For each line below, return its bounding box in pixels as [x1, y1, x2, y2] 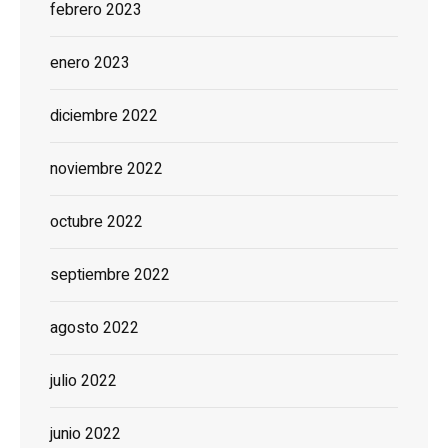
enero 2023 [50, 51, 130, 76]
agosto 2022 [50, 316, 139, 341]
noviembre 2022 [50, 157, 163, 182]
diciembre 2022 [50, 104, 158, 129]
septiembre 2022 [50, 263, 170, 288]
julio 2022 [50, 369, 117, 394]
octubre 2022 [50, 210, 143, 235]
